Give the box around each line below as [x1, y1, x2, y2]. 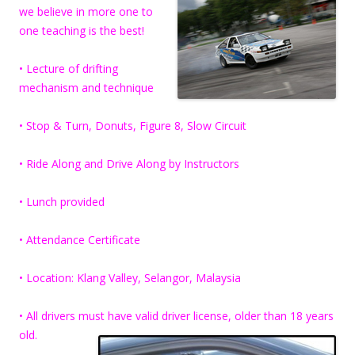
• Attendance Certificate [19, 231, 140, 247]
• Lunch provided [19, 193, 105, 209]
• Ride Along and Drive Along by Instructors [19, 155, 239, 171]
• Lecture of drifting [19, 60, 118, 76]
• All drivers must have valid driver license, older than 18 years [19, 307, 334, 323]
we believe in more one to [19, 3, 153, 19]
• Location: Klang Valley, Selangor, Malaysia [19, 269, 241, 285]
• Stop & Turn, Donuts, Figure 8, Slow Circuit [19, 117, 246, 133]
